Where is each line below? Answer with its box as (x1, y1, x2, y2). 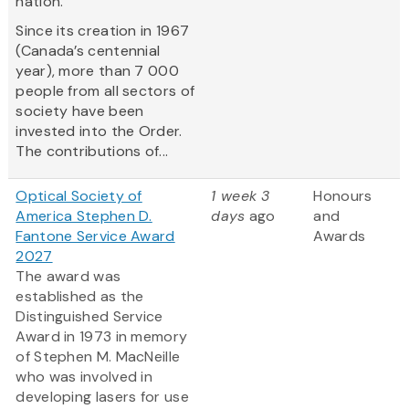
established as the (16, 287, 144, 307)
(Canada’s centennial (16, 41, 161, 61)
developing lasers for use (16, 387, 189, 407)
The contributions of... (16, 142, 169, 162)
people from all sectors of (16, 81, 195, 101)
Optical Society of (16, 186, 142, 206)
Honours (313, 186, 372, 206)
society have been (16, 101, 144, 121)
